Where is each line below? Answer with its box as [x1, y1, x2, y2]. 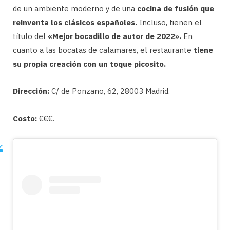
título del [13, 31, 48, 41]
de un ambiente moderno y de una [13, 3, 137, 13]
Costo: [13, 113, 37, 123]
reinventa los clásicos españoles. [13, 17, 137, 27]
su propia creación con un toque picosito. [13, 59, 166, 69]
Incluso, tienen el [137, 17, 202, 27]
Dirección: [13, 86, 49, 96]
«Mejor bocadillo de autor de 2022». [48, 31, 181, 41]
